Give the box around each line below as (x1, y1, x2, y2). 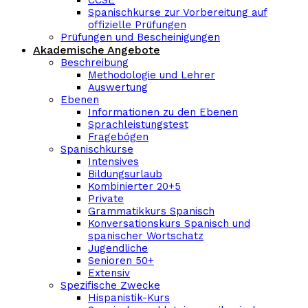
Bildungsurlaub (88, 168, 162, 180)
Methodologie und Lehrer (88, 69, 215, 81)
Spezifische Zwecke (60, 279, 160, 291)
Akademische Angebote (33, 43, 160, 56)
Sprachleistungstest (88, 118, 188, 131)
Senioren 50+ (88, 254, 154, 267)
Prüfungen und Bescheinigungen (60, 31, 220, 43)
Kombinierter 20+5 (88, 180, 181, 192)
